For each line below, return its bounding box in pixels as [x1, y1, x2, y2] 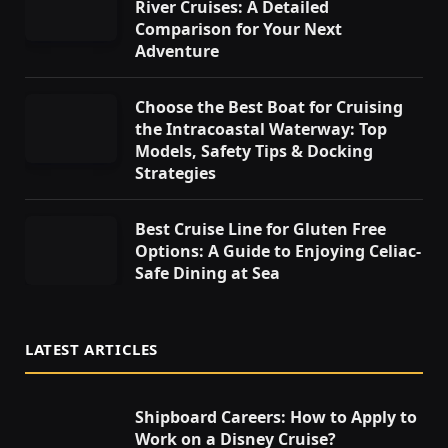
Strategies [135, 162, 216, 185]
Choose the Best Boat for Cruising [135, 96, 403, 119]
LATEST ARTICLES [25, 339, 158, 360]
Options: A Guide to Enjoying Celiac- [135, 240, 421, 263]
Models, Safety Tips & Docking [135, 140, 373, 163]
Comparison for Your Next [135, 18, 342, 41]
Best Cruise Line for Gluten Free [135, 218, 386, 241]
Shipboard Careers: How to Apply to [135, 406, 417, 429]
